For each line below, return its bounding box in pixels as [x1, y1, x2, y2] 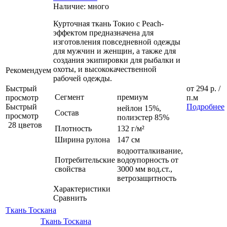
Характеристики [53, 184, 110, 193]
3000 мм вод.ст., [117, 164, 172, 173]
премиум [117, 92, 148, 101]
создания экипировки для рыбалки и [53, 55, 180, 64]
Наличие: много [53, 2, 109, 11]
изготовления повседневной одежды [53, 37, 180, 46]
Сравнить [53, 193, 87, 202]
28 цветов [8, 120, 42, 129]
